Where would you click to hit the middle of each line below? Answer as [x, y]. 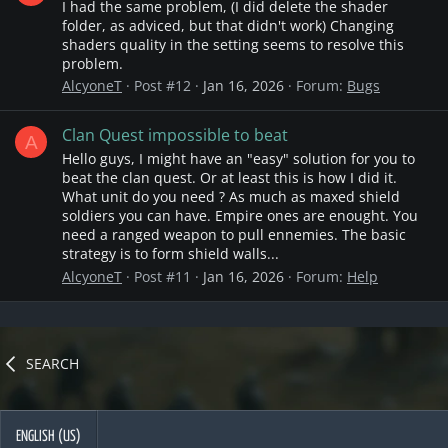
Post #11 [162, 276]
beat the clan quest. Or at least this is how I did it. [229, 178]
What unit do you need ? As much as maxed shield [231, 197]
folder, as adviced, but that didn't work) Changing [228, 25]
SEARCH [53, 364]
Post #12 [162, 86]
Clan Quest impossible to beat [175, 134]
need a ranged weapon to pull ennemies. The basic [234, 235]
